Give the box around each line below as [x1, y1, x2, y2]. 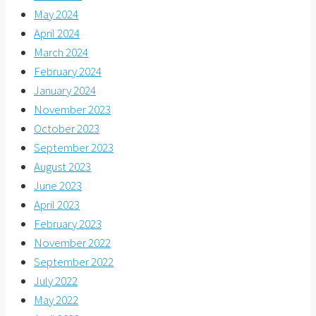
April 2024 [34, 25, 80, 41]
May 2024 [34, 6, 78, 22]
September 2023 [34, 139, 114, 155]
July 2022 [34, 272, 78, 288]
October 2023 [34, 120, 99, 136]
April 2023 [34, 196, 80, 212]
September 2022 [34, 253, 114, 269]
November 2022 [34, 234, 111, 250]
